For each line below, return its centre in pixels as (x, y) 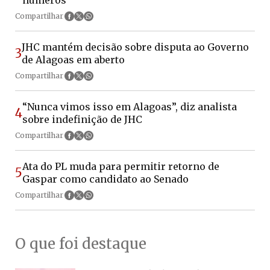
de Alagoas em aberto (73, 59)
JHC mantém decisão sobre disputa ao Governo (135, 47)
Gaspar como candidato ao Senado (105, 179)
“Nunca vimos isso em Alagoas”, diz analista (130, 106)
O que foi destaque (81, 243)
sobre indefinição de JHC (82, 119)
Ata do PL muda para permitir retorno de (121, 166)
